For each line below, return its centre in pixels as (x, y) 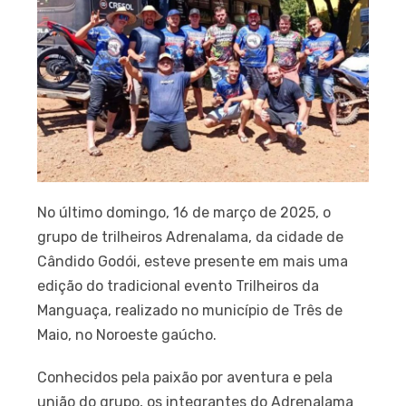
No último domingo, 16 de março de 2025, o (184, 212)
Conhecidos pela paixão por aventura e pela (185, 377)
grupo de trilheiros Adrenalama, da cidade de (191, 237)
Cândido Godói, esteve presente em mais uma (193, 261)
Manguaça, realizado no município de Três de (190, 310)
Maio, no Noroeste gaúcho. (127, 334)
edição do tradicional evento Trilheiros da (179, 285)
